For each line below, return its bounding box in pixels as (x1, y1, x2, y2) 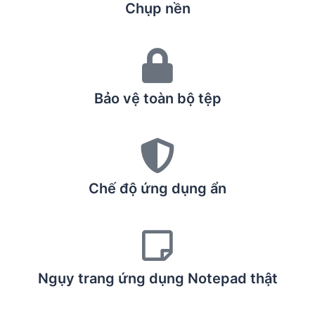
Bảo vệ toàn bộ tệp (94, 90, 221, 107)
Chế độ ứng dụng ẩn (89, 180, 226, 197)
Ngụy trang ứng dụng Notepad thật (37, 270, 278, 287)
